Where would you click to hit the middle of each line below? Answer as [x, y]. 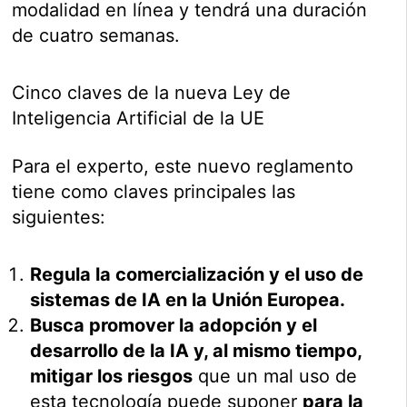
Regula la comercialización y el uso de [197, 275]
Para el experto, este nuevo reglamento [183, 167]
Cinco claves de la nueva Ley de [152, 93]
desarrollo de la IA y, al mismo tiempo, [196, 351]
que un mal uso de [275, 377]
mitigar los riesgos [112, 377]
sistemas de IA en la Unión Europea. [188, 300]
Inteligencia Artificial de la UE [139, 119]
